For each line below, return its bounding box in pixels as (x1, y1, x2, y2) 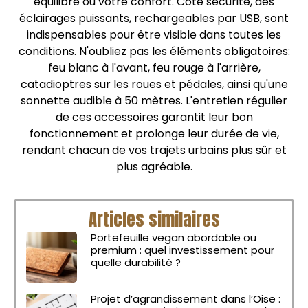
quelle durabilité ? (91, 255, 181, 269)
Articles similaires (88, 207, 220, 232)
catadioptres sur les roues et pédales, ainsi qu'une (20, 76, 288, 92)
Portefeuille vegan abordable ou (91, 230, 257, 245)
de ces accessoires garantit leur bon (55, 109, 253, 125)
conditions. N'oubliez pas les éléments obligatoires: (18, 43, 290, 59)
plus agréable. (115, 158, 192, 175)
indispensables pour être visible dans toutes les (27, 26, 281, 43)
